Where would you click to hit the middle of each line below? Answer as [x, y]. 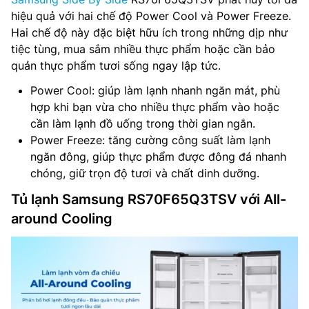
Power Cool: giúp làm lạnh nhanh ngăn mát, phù [155, 90]
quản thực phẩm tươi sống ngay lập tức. [116, 65]
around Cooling [62, 218]
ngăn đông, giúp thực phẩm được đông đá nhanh [158, 156]
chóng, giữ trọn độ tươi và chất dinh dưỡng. [145, 173]
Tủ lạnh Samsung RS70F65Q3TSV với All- [149, 199]
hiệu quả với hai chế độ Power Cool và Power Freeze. [151, 16]
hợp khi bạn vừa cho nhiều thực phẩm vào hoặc [155, 107]
